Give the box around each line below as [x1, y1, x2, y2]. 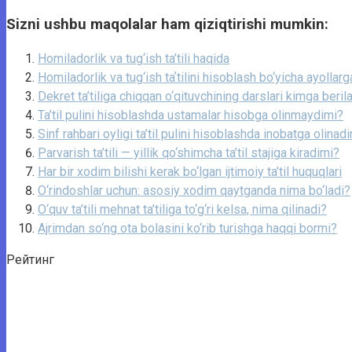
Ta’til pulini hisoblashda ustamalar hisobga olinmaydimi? [38, 108, 343, 123]
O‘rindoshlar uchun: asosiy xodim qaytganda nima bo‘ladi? [38, 183, 350, 199]
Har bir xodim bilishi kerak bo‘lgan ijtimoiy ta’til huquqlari [38, 164, 342, 180]
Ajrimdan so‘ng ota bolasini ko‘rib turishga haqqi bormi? [38, 221, 337, 236]
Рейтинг [6, 252, 54, 268]
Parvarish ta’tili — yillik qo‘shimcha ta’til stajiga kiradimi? [38, 145, 339, 161]
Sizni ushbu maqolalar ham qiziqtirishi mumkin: [6, 15, 328, 33]
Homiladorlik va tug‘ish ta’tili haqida [38, 51, 229, 67]
